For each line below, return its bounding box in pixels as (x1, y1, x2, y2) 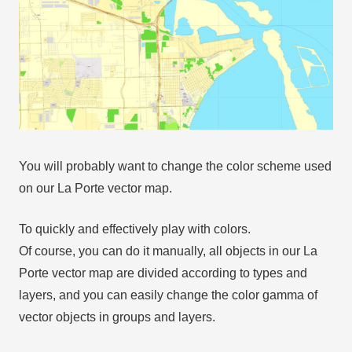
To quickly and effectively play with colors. (19, 222, 251, 236)
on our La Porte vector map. (19, 181, 172, 196)
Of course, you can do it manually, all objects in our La (19, 244, 317, 258)
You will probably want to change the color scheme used (19, 159, 332, 174)
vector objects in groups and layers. (19, 310, 215, 324)
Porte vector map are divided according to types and (19, 266, 307, 280)
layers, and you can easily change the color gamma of (19, 288, 317, 302)
